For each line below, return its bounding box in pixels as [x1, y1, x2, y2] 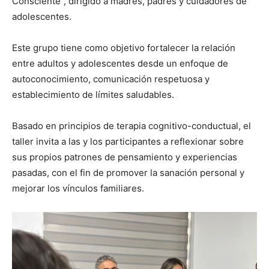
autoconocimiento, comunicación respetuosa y [12, 73, 210, 85]
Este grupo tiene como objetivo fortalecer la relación [12, 42, 235, 54]
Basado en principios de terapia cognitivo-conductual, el [12, 120, 251, 132]
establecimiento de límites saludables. [12, 89, 174, 101]
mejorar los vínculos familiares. [12, 183, 144, 195]
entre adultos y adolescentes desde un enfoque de [12, 58, 228, 70]
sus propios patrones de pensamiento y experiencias [12, 151, 237, 163]
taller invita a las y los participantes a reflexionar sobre [12, 136, 244, 148]
